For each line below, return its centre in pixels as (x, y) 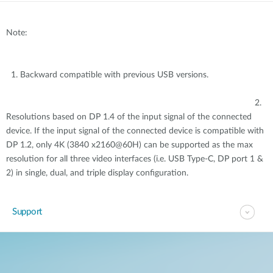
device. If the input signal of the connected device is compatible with (135, 131)
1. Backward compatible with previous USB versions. (135, 75)
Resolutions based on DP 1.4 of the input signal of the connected (129, 117)
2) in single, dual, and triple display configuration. (97, 173)
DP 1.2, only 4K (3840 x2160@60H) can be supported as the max (129, 145)
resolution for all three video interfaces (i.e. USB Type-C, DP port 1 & (135, 159)
